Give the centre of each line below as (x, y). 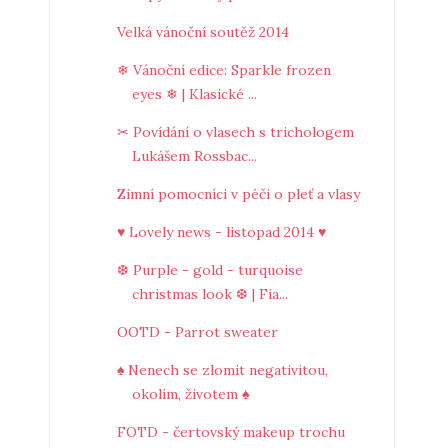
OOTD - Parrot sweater (197, 332)
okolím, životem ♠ (190, 394)
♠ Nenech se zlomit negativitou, (222, 370)
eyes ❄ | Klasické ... (194, 94)
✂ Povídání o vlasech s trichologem (235, 132)
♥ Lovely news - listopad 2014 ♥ (221, 232)
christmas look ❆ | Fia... (209, 294)
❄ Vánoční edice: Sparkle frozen (223, 70)
